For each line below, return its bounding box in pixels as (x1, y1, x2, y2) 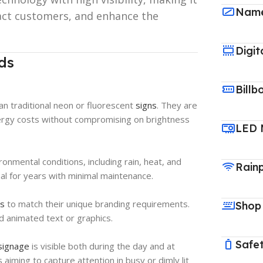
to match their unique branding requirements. (5, 197, 190, 210)
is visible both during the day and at (29, 240, 175, 252)
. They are (157, 99, 197, 111)
